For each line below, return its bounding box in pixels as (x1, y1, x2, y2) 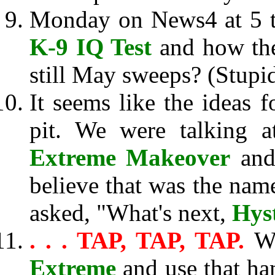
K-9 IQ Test (29, 34, 152, 60)
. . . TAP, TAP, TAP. (29, 227, 254, 254)
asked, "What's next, (29, 199, 232, 226)
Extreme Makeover (29, 144, 231, 171)
